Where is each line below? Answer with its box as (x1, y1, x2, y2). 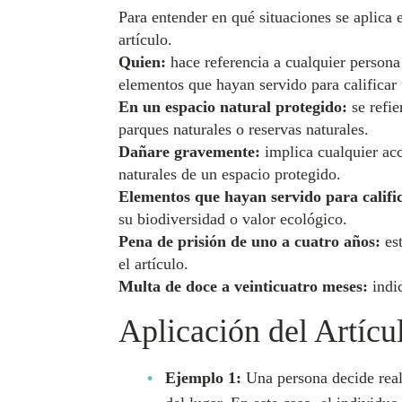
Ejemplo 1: (165, 369, 241, 387)
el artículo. (118, 255, 188, 273)
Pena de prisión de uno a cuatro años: (118, 232, 380, 250)
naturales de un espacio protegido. (118, 165, 341, 183)
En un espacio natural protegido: (118, 98, 347, 116)
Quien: (118, 53, 166, 71)
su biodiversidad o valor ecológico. (118, 210, 347, 228)
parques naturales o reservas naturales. (118, 120, 369, 138)
